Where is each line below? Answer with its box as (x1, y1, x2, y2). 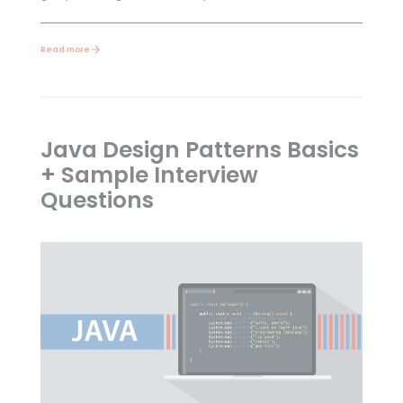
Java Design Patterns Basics (40, 134, 359, 166)
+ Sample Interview (40, 159, 258, 192)
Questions (40, 184, 154, 217)
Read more (40, 43, 90, 55)
